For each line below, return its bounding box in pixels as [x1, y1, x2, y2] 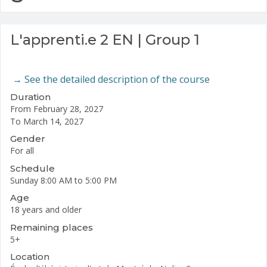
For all [10, 145, 34, 157]
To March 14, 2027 [10, 115, 83, 127]
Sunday [10, 174, 38, 186]
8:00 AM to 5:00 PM [41, 174, 117, 186]
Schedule [10, 162, 55, 174]
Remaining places [10, 221, 93, 233]
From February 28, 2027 [10, 103, 103, 114]
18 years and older [10, 204, 82, 216]
